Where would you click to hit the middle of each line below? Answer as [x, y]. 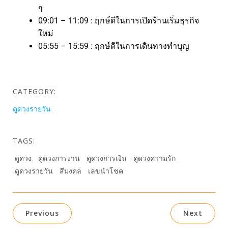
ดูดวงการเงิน [107, 158]
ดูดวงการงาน [59, 158]
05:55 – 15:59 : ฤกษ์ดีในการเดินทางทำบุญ [114, 46]
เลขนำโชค [106, 170]
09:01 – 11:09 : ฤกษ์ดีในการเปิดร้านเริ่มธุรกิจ [119, 20]
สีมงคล [70, 170]
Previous [42, 213]
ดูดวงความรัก [154, 158]
